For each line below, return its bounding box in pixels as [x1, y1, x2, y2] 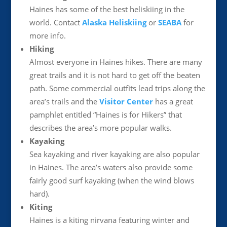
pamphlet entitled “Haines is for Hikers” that [29, 109, 182, 120]
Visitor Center [99, 96, 153, 106]
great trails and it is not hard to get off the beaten [29, 70, 200, 80]
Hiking [29, 44, 54, 54]
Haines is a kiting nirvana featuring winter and [29, 215, 190, 225]
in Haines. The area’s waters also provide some [29, 162, 193, 172]
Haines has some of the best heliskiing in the [29, 4, 184, 14]
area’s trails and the [29, 96, 99, 106]
